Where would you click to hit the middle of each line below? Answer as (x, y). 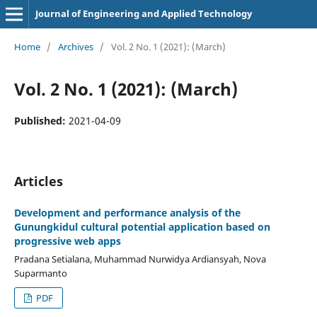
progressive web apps (67, 241)
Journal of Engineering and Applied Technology (143, 13)
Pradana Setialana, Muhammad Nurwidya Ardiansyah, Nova (140, 259)
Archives (75, 46)
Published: (41, 120)
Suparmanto (40, 273)
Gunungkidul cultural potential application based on (142, 226)
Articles (38, 181)
